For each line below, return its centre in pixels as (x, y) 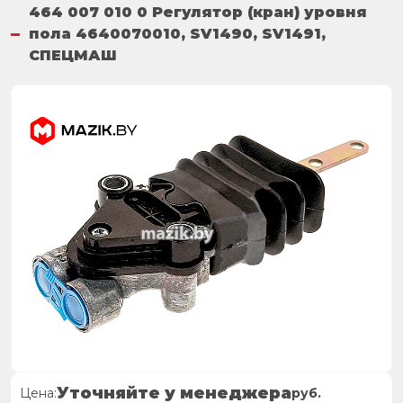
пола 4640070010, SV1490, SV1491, (177, 34)
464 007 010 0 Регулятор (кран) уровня (197, 12)
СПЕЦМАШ (72, 55)
